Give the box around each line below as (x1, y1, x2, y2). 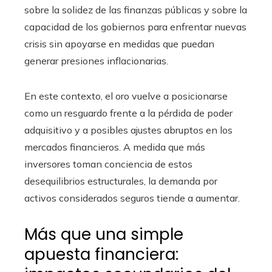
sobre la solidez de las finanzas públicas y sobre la (24, 4, 247, 16)
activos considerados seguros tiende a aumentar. (24, 192, 240, 205)
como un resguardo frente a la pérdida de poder (24, 107, 233, 120)
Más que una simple (24, 223, 183, 246)
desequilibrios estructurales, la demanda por (24, 175, 217, 188)
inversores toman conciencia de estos (24, 158, 192, 171)
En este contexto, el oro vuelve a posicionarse (24, 90, 228, 103)
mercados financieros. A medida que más (24, 141, 205, 154)
